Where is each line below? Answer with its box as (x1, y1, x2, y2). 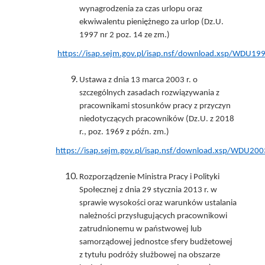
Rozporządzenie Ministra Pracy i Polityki (79, 172, 220, 182)
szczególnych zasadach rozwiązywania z (79, 88, 220, 98)
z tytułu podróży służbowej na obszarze (79, 250, 221, 260)
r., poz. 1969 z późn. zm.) (79, 127, 170, 137)
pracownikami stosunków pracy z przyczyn (79, 101, 231, 111)
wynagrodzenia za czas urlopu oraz (79, 4, 203, 14)
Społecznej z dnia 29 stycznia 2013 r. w (79, 185, 218, 195)
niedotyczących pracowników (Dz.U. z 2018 (79, 114, 235, 124)
